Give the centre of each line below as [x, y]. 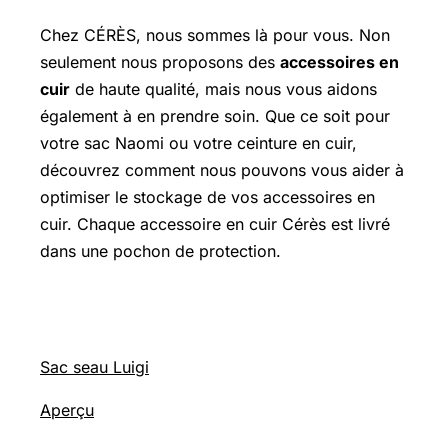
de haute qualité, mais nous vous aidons [223, 89]
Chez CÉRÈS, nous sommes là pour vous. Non [215, 35]
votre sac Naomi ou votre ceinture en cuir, [198, 143]
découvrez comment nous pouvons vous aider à [222, 170]
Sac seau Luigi [94, 367]
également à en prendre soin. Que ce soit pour [215, 116]
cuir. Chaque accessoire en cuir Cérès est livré [215, 224]
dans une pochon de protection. [160, 251]
